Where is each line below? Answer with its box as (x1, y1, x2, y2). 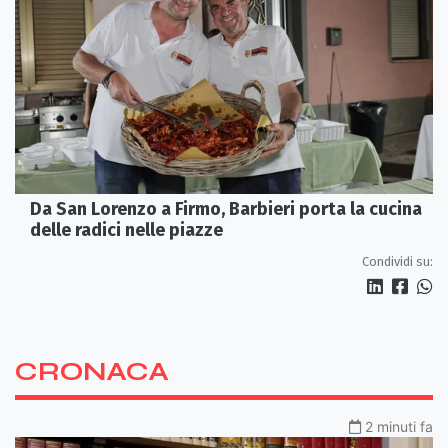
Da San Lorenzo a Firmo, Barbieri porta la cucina (30, 197, 422, 220)
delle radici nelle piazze (30, 218, 223, 241)
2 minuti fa (365, 417, 433, 435)
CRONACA (15, 355, 169, 387)
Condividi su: (362, 253, 433, 269)
